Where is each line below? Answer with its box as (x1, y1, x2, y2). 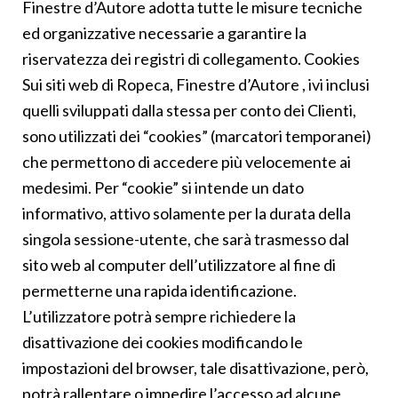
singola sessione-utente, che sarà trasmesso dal (22, 228, 349, 249)
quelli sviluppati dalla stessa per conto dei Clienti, (22, 99, 356, 120)
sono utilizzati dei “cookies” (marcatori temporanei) (22, 125, 371, 146)
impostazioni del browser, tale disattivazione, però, (22, 357, 369, 378)
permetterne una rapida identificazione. (22, 280, 297, 300)
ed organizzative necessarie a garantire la (22, 22, 306, 43)
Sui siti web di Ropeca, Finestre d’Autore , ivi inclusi (22, 74, 370, 94)
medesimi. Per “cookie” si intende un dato (22, 177, 304, 197)
